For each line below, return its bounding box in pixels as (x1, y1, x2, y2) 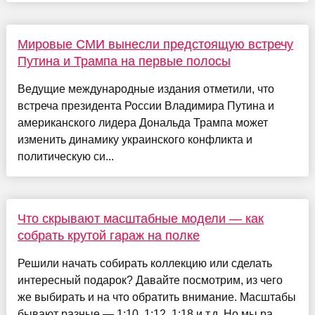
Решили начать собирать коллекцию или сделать (17, 257, 272, 269)
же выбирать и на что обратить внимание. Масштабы (17, 290, 296, 303)
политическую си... (17, 150, 114, 162)
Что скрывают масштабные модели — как (17, 211, 264, 226)
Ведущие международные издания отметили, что (17, 82, 274, 95)
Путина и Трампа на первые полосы (17, 53, 231, 68)
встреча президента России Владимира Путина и (17, 99, 274, 112)
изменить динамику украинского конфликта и (17, 133, 252, 146)
